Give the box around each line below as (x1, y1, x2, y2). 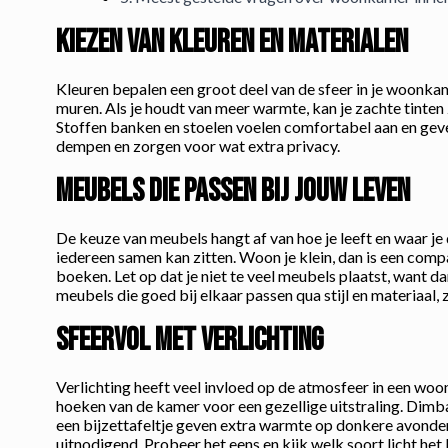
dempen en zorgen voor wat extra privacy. (56, 136, 340, 156)
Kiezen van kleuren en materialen (56, 23, 408, 63)
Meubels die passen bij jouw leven (56, 172, 410, 212)
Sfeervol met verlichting (56, 321, 323, 361)
